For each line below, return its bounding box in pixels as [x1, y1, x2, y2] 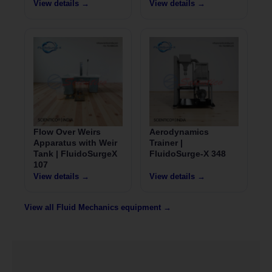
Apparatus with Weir [33, 138, 117, 148]
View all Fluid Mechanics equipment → [24, 203, 171, 212]
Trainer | [149, 138, 183, 148]
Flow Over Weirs [33, 127, 101, 137]
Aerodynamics [149, 127, 209, 137]
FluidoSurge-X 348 [149, 149, 226, 159]
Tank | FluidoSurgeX [33, 149, 117, 159]
